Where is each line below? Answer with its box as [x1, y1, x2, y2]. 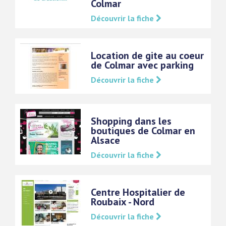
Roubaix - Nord [91, 195, 154, 208]
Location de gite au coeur [91, 49, 204, 62]
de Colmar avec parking [91, 59, 194, 72]
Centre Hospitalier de [91, 186, 185, 199]
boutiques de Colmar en [91, 124, 195, 137]
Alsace [91, 134, 120, 147]
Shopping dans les [91, 115, 172, 128]
